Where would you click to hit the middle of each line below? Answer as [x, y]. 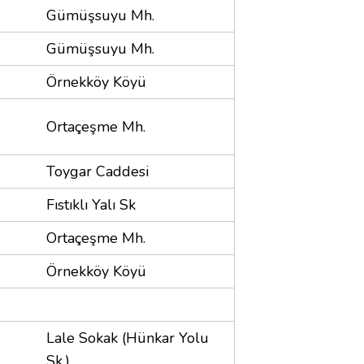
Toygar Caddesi [97, 171]
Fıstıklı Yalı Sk [91, 204]
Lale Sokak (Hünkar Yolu [128, 338]
